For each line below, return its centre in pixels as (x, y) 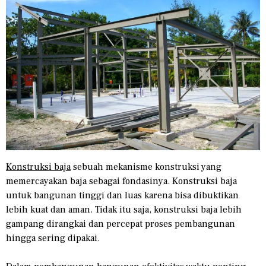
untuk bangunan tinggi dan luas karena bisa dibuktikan (122, 196)
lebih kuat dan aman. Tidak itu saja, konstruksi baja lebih (124, 210)
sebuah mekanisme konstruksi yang (146, 167)
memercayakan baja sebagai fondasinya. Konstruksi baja (121, 181)
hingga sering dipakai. (53, 238)
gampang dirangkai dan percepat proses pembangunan (121, 224)
